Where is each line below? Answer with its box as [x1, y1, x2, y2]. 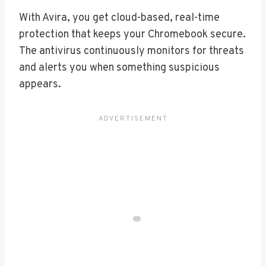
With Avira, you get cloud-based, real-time [19, 11, 220, 25]
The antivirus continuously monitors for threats [19, 44, 244, 58]
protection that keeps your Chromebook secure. [19, 27, 246, 42]
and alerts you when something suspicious [19, 61, 220, 75]
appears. [19, 77, 61, 91]
